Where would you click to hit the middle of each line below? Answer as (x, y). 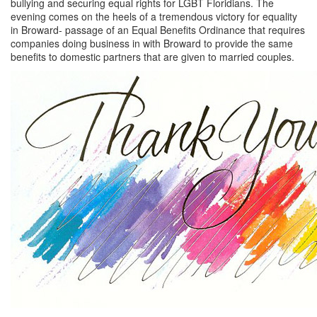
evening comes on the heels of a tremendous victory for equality (154, 16)
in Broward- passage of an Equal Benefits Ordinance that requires (158, 29)
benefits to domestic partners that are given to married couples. (154, 56)
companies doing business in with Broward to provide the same (152, 43)
